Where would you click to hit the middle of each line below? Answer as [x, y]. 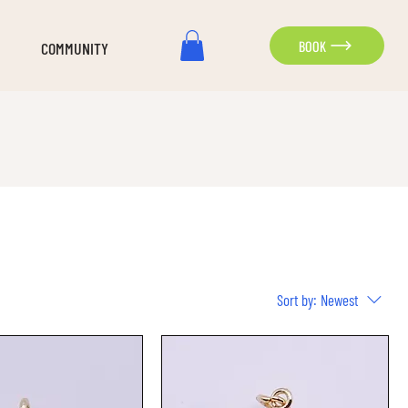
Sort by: [297, 299]
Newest [340, 299]
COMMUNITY [74, 49]
